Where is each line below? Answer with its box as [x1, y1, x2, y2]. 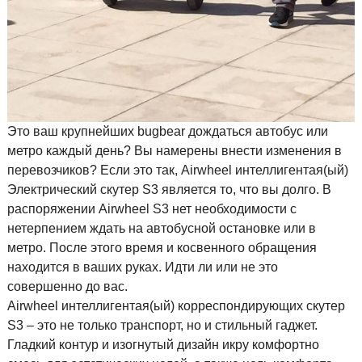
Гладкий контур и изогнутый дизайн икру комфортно [6, 338, 319, 352]
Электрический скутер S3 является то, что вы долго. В [6, 183, 331, 197]
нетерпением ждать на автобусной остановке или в [6, 221, 316, 236]
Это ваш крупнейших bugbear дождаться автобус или [6, 124, 328, 139]
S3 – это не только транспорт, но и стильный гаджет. [6, 318, 318, 333]
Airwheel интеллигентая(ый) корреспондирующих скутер [6, 299, 345, 314]
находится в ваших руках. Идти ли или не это [6, 260, 278, 275]
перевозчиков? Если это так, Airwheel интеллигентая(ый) [6, 163, 348, 178]
